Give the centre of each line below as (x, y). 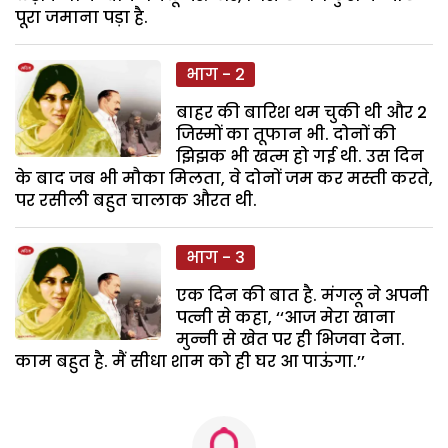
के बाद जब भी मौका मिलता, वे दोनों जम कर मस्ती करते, (224, 178)
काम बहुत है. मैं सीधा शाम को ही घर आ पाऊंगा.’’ (190, 361)
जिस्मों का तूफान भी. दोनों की (286, 134)
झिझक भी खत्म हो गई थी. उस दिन (300, 156)
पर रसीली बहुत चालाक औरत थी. (136, 200)
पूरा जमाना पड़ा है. (81, 17)
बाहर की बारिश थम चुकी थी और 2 (302, 112)
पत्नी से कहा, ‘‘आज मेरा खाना (286, 317)
